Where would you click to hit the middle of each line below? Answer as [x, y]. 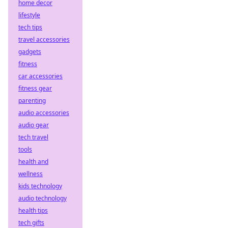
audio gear [34, 125]
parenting [32, 101]
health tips [33, 210]
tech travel [33, 137]
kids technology [40, 186]
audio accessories [44, 113]
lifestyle [29, 15]
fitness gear [35, 88]
